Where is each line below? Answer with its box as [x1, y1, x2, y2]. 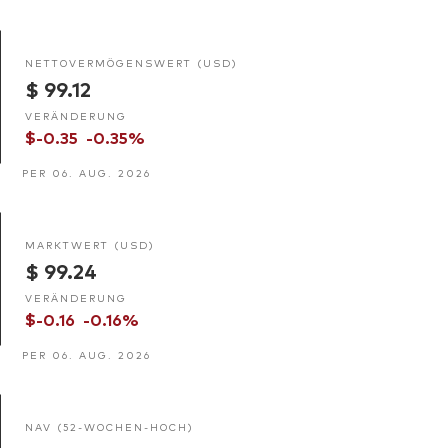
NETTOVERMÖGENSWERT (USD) [25, 55, 238, 69]
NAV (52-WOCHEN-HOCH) [25, 419, 194, 433]
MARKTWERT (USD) [25, 237, 155, 251]
